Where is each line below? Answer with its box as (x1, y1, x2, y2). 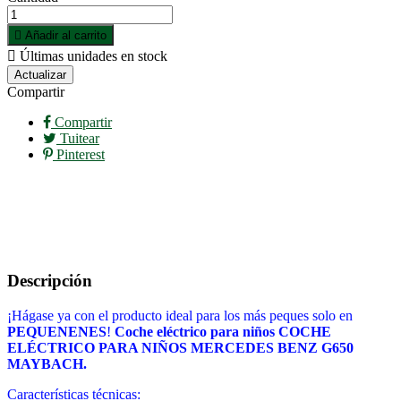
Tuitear (56, 131, 99, 147)
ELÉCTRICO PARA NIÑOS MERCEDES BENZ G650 (7, 339, 354, 355)
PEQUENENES (7, 323, 107, 339)
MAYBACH (7, 355, 83, 371)
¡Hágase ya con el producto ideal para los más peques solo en (7, 307, 353, 323)
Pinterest (53, 147, 105, 163)
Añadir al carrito (25, 29, 107, 43)
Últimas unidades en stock (16, 48, 167, 64)
